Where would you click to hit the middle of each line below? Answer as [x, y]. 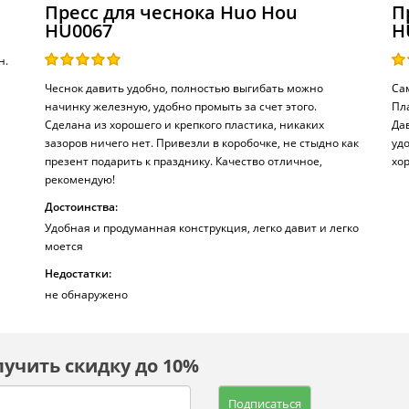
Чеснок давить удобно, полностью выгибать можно [184, 88]
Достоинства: [81, 207]
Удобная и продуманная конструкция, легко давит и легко [202, 228]
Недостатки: [78, 273]
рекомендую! [80, 179]
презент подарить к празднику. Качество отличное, [184, 161]
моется [64, 246]
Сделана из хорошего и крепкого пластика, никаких [184, 125]
